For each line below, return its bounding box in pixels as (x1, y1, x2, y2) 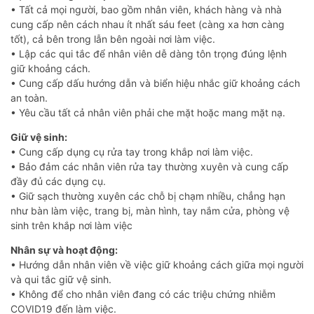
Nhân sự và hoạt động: (11, 244, 118, 257)
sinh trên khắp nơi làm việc (11, 219, 132, 232)
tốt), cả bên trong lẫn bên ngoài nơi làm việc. (11, 33, 215, 46)
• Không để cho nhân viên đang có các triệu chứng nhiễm (11, 288, 275, 301)
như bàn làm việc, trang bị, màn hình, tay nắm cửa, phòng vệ (11, 205, 289, 217)
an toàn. (11, 92, 48, 104)
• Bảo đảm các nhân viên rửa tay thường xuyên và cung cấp (11, 161, 289, 173)
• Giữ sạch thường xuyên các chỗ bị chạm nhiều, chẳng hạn (11, 190, 285, 203)
